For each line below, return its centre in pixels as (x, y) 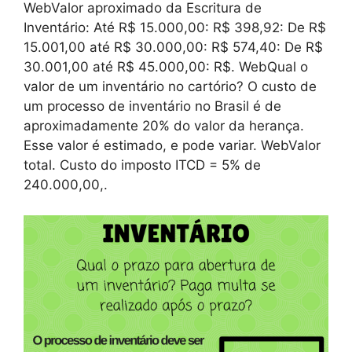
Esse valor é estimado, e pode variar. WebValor (172, 146)
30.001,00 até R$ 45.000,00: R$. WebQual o (166, 67)
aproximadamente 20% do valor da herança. (164, 126)
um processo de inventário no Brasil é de (152, 106)
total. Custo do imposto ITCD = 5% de (142, 165)
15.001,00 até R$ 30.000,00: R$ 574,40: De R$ (173, 48)
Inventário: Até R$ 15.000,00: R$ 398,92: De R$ (175, 28)
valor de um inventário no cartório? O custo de (170, 87)
